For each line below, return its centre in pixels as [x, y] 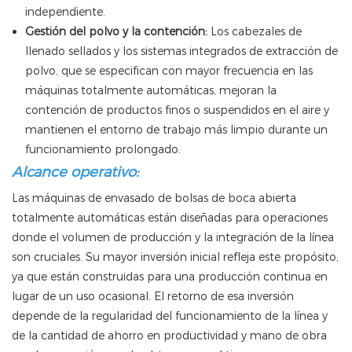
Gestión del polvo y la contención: [116, 32]
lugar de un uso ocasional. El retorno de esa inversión [153, 297]
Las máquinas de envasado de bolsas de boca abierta [154, 198]
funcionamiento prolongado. [103, 150]
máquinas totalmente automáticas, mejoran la [150, 91]
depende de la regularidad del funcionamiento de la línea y [170, 316]
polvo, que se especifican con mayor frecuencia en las [169, 71]
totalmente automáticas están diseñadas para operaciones [170, 218]
